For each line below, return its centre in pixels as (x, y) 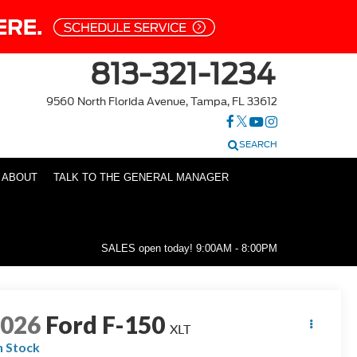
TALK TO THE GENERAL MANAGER (141, 178)
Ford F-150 (106, 324)
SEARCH (258, 145)
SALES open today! (149, 248)
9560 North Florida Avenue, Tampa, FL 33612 (162, 102)
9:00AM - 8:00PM (237, 248)
